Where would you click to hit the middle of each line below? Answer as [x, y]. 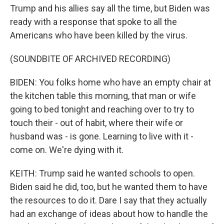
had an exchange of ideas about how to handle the [109, 213]
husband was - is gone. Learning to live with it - [102, 136]
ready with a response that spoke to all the [93, 21]
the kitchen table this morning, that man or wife [103, 95]
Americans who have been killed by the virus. [99, 35]
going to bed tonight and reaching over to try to [102, 109]
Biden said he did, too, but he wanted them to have [109, 186]
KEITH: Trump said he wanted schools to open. [102, 173]
